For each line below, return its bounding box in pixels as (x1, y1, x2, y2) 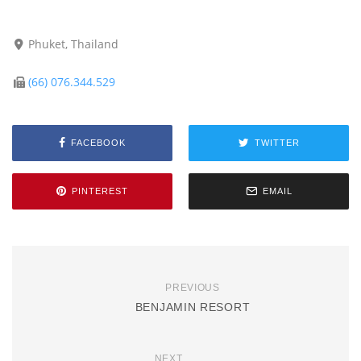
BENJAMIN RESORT (135, 300, 251, 313)
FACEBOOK (71, 138, 126, 148)
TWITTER (254, 138, 300, 148)
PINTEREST (72, 186, 128, 197)
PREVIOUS (165, 281, 220, 293)
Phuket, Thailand (28, 35, 119, 52)
